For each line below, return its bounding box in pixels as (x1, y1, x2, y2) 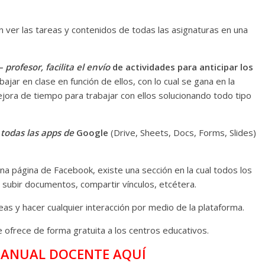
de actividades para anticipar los (110, 61, 253, 73)
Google (74, 127, 108, 139)
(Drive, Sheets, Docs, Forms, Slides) (108, 127, 256, 139)
